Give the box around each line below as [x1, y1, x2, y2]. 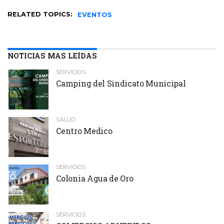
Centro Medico [56, 125, 112, 136]
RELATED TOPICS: [7, 10, 72, 18]
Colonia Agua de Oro [56, 172, 133, 183]
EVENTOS [77, 10, 112, 18]
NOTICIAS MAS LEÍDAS [7, 50, 97, 60]
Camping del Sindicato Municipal [56, 77, 186, 88]
